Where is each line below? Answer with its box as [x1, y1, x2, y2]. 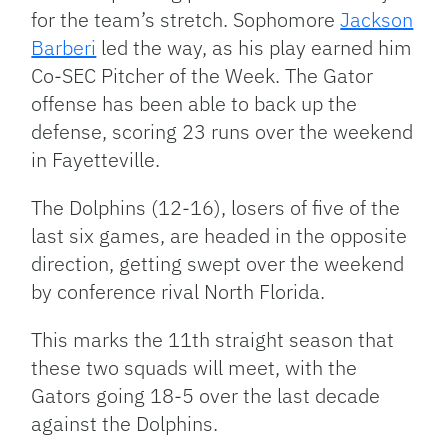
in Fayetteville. [31, 146, 166, 174]
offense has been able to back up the [31, 90, 358, 118]
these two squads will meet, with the [31, 354, 358, 382]
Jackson [340, 6, 414, 34]
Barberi [31, 34, 97, 62]
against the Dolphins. [31, 410, 219, 438]
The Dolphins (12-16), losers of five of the [31, 194, 401, 222]
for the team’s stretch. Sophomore [31, 6, 341, 34]
